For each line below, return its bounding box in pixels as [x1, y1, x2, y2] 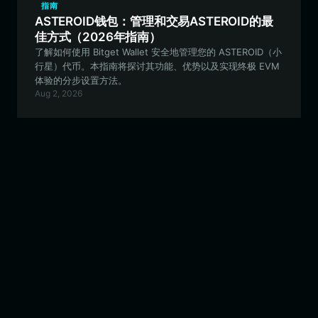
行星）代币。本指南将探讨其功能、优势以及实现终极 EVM [35, 60, 280, 72]
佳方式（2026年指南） [35, 30, 161, 44]
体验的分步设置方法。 [35, 75, 127, 86]
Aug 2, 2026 [35, 88, 82, 99]
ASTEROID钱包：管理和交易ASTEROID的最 [35, 14, 273, 28]
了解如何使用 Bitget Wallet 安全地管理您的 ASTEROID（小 [35, 46, 282, 57]
